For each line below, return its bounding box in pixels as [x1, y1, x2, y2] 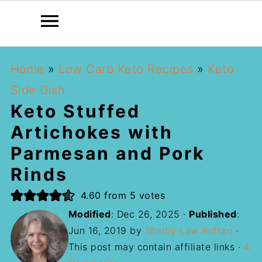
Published [189, 208, 237, 220]
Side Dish [10, 83, 65, 97]
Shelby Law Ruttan [144, 225, 233, 236]
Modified [68, 208, 111, 220]
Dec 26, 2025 [116, 208, 180, 220]
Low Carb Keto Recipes [58, 62, 194, 76]
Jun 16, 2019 [68, 225, 127, 236]
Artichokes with [10, 122, 173, 143]
